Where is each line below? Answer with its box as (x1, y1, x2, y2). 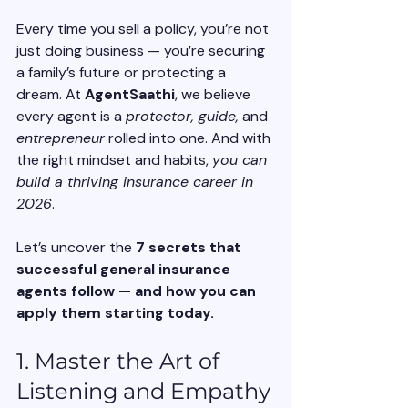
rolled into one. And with (105, 128, 274, 148)
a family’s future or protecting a (16, 63, 229, 83)
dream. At (16, 85, 85, 105)
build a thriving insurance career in (16, 172, 258, 192)
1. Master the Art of (16, 348, 225, 375)
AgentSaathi (85, 85, 175, 105)
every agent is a (16, 107, 126, 127)
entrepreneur (16, 128, 105, 148)
